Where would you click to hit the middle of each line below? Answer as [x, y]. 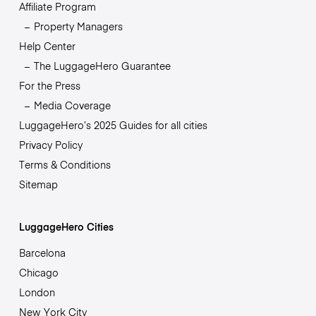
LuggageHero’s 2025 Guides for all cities [113, 124]
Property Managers [78, 26]
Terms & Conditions [65, 164]
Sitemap [38, 184]
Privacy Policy [50, 144]
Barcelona [42, 252]
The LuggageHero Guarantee [102, 65]
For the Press [49, 85]
